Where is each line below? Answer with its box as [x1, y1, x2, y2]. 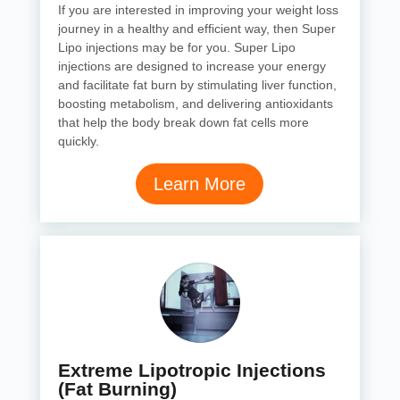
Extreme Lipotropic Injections [57, 360, 326, 380]
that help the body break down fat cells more [57, 115, 309, 129]
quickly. [57, 134, 99, 148]
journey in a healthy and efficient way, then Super [57, 21, 336, 36]
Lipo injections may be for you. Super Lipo [57, 40, 296, 54]
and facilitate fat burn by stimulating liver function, [57, 78, 337, 92]
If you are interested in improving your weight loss [57, 3, 338, 17]
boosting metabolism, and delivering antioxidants [57, 96, 333, 111]
